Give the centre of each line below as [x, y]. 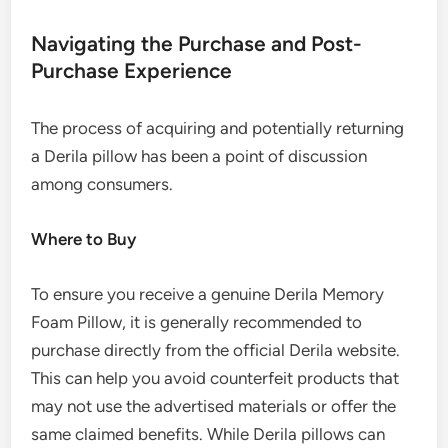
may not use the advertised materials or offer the [214, 406]
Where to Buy [84, 239]
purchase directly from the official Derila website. [216, 350]
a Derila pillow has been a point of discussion [199, 156]
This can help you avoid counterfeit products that [215, 378]
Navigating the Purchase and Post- [197, 44]
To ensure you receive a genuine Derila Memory [208, 294]
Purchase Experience [132, 71]
